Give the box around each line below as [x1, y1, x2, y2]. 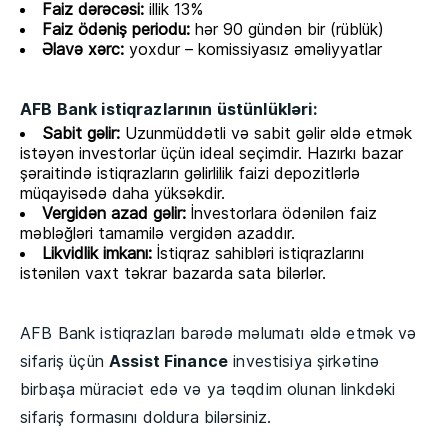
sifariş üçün [20, 351, 109, 372]
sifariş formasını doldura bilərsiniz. [20, 407, 272, 428]
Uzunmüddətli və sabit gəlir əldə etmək [120, 123, 412, 144]
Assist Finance [108, 351, 229, 372]
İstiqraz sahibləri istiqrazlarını [152, 243, 364, 264]
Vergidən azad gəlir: [42, 203, 186, 224]
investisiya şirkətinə [228, 351, 380, 372]
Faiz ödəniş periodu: [42, 19, 190, 40]
